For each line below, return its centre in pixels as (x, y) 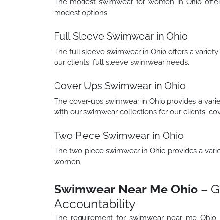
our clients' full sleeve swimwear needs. (121, 62)
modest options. (81, 13)
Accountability (95, 204)
